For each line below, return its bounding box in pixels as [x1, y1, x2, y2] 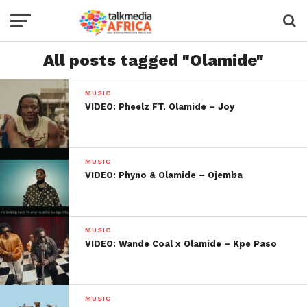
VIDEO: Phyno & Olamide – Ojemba [85, 170, 243, 180]
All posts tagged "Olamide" [43, 51, 264, 70]
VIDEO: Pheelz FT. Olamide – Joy [85, 101, 235, 112]
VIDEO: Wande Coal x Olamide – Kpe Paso [85, 238, 278, 249]
